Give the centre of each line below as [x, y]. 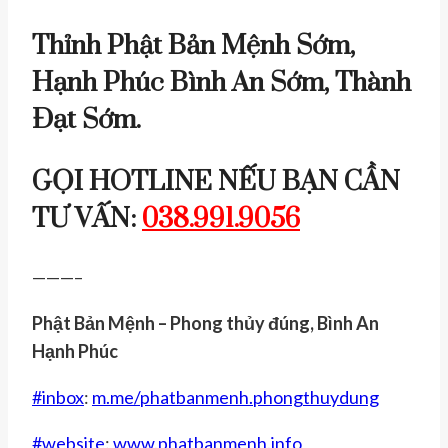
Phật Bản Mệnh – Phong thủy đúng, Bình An [205, 323]
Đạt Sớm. [89, 120]
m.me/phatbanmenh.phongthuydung [235, 397]
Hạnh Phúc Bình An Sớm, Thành [221, 83]
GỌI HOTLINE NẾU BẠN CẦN [216, 182]
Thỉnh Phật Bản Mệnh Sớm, [193, 46]
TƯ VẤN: [87, 219]
